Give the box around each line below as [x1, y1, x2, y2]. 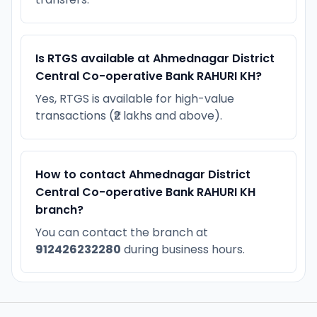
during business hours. [121, 241, 245, 258]
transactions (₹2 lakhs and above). [35, 107, 222, 124]
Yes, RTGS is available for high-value [35, 90, 234, 107]
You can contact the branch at [35, 224, 208, 241]
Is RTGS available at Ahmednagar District [35, 50, 275, 67]
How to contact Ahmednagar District [35, 166, 250, 183]
